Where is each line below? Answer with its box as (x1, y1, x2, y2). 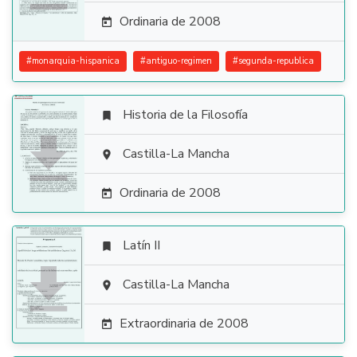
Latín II (123, 237, 160, 254)
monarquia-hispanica (32, 55, 120, 67)
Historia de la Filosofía (123, 106, 248, 124)
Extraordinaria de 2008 (120, 315, 249, 332)
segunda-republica (238, 55, 314, 67)
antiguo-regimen (146, 55, 212, 67)
